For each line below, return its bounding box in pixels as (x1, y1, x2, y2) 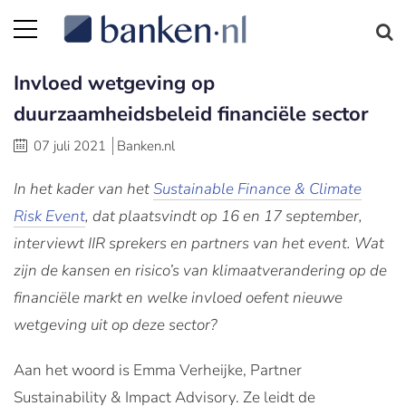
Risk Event (14, 206, 85, 227)
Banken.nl (117, 137, 175, 155)
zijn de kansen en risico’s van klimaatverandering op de (14, 260, 387, 281)
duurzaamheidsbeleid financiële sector (14, 101, 369, 128)
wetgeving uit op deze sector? (14, 314, 217, 335)
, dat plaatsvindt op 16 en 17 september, (85, 206, 362, 227)
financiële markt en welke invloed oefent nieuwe (14, 287, 343, 308)
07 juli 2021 (34, 137, 106, 155)
